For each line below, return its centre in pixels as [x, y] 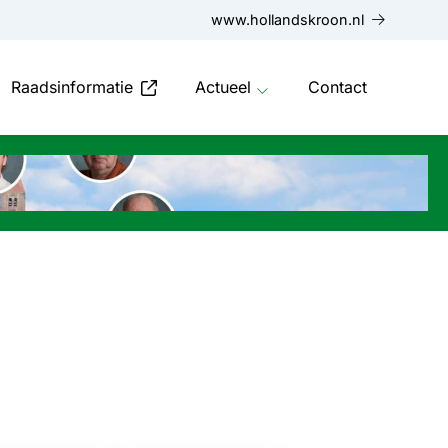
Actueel [223, 87]
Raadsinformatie [72, 87]
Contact [337, 87]
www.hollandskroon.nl [287, 19]
